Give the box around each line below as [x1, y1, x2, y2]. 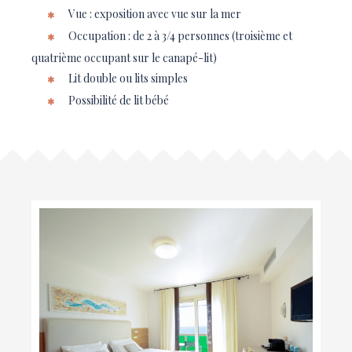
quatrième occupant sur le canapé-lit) [31, 50, 217, 65]
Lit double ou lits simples [66, 71, 188, 86]
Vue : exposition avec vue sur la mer [66, 6, 241, 21]
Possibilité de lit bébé [66, 93, 169, 108]
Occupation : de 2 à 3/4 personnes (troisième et [66, 28, 292, 43]
